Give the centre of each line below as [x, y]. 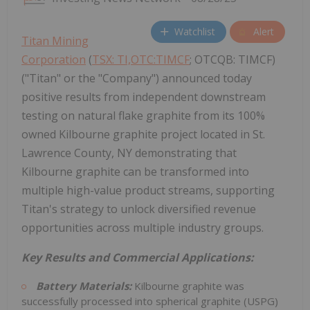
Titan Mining [55, 40]
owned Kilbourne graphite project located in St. [143, 134]
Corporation [54, 59]
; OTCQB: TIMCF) [232, 59]
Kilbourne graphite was [189, 285]
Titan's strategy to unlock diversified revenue [139, 209]
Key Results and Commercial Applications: [138, 257]
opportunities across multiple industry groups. [143, 227]
